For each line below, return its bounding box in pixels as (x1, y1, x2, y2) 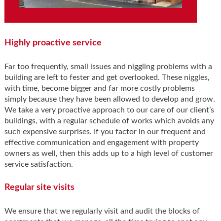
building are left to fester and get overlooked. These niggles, (4, 74, 210, 82)
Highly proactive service (4, 38, 102, 48)
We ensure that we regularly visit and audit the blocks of (4, 207, 200, 216)
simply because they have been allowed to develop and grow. (4, 95, 215, 104)
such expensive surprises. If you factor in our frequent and (4, 128, 206, 136)
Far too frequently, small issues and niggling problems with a (4, 63, 212, 71)
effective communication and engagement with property (4, 139, 199, 147)
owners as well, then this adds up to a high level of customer (4, 149, 213, 158)
